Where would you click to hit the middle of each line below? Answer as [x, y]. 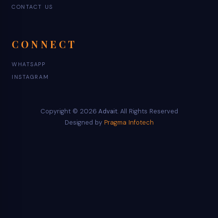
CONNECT [45, 44]
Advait [107, 111]
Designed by [84, 123]
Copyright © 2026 [68, 111]
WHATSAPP [29, 64]
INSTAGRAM [30, 77]
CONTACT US [32, 7]
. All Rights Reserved [147, 111]
